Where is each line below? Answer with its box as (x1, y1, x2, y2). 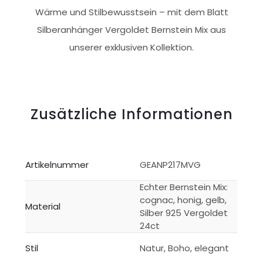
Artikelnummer (25, 159, 89, 171)
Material (25, 200, 61, 213)
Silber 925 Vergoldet (140, 207, 228, 220)
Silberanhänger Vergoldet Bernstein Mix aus (37, 23, 226, 36)
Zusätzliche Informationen (30, 104, 233, 124)
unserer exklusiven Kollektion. (69, 41, 194, 54)
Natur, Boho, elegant (140, 242, 230, 255)
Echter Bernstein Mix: (140, 181, 228, 194)
